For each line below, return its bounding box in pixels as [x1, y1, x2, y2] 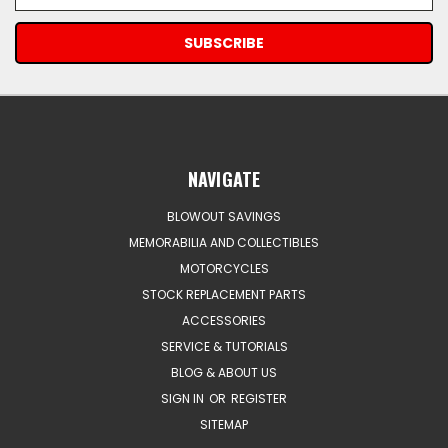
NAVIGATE [187, 166, 261, 193]
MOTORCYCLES [179, 260, 269, 278]
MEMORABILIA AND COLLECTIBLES [129, 234, 319, 252]
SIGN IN [161, 390, 207, 408]
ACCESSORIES [182, 312, 266, 330]
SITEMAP [200, 416, 248, 434]
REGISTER [231, 390, 287, 408]
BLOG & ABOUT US [171, 364, 277, 382]
